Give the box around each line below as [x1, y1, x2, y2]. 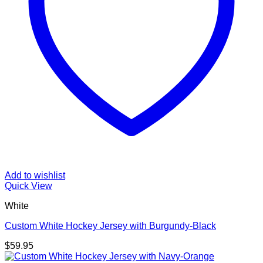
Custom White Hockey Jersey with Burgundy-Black [5, 221, 216, 231]
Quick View [5, 181, 52, 191]
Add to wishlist [5, 170, 65, 180]
